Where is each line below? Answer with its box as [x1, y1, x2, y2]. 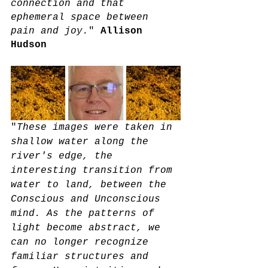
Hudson [11, 39, 47, 50]
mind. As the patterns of [11, 208, 160, 219]
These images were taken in [17, 121, 178, 133]
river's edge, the [11, 150, 118, 162]
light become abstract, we [11, 222, 166, 233]
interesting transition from [11, 165, 178, 176]
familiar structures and [11, 251, 154, 262]
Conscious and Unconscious [11, 193, 166, 205]
